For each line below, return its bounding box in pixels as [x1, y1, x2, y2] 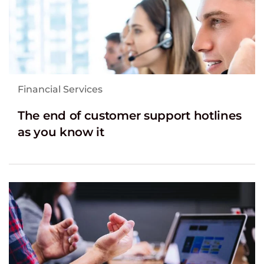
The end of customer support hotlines [18, 108, 242, 123]
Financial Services [18, 84, 103, 95]
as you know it [18, 124, 104, 139]
